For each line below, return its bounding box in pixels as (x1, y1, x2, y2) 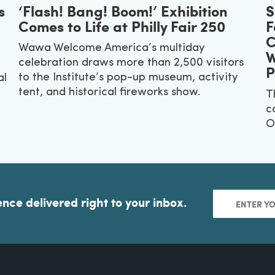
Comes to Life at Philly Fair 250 (18, 15, 225, 37)
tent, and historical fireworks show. (18, 87, 200, 99)
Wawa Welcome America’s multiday (18, 42, 205, 55)
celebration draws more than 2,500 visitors (18, 57, 244, 69)
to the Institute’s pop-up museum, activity (18, 72, 238, 84)
